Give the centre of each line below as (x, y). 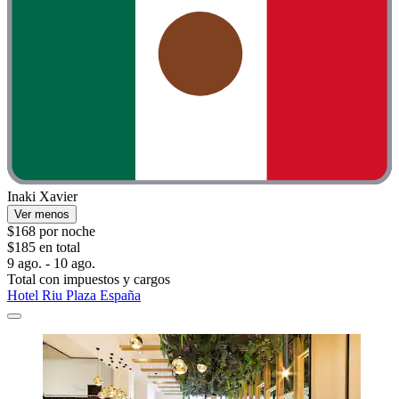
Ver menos (42, 214)
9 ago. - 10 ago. (51, 263)
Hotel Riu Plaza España (74, 295)
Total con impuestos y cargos (89, 279)
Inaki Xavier (42, 196)
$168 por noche (51, 231)
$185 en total (44, 247)
